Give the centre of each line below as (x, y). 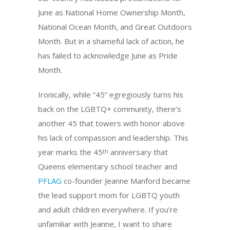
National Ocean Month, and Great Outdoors (115, 27)
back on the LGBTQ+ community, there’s (110, 109)
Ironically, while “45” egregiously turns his (111, 94)
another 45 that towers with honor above (111, 123)
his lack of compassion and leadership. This (113, 138)
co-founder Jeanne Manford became (126, 181)
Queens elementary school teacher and (108, 166)
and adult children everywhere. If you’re (108, 209)
